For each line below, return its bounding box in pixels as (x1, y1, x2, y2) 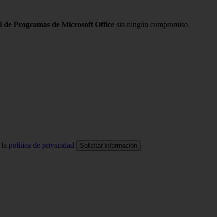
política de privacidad (9, 140, 74, 149)
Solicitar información (80, 141, 137, 149)
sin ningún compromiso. (114, 20, 190, 29)
